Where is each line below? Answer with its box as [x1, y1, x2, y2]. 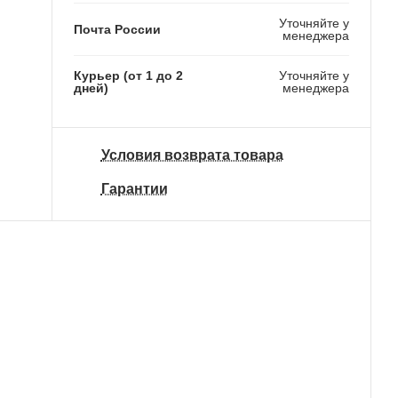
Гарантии [100, 180, 168, 196]
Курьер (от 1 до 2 [73, 68, 183, 83]
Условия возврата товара [100, 147, 283, 163]
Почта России [73, 21, 161, 36]
